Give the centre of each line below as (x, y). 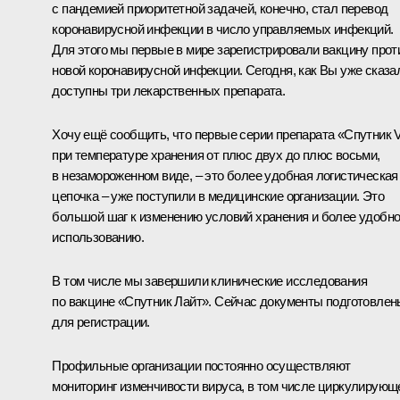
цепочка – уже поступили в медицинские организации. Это (218, 196)
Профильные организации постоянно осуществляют (201, 365)
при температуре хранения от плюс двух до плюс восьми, (216, 154)
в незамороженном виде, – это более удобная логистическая (225, 175)
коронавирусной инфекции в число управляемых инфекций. (223, 29)
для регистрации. (101, 321)
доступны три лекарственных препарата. (169, 90)
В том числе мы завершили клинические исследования (209, 280)
